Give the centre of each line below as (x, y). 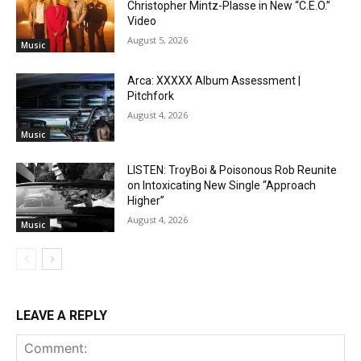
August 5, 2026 (158, 39)
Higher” (146, 201)
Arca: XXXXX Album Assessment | (214, 80)
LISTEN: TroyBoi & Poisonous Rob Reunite (232, 170)
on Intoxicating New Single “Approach (222, 186)
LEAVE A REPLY (62, 315)
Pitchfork (151, 95)
